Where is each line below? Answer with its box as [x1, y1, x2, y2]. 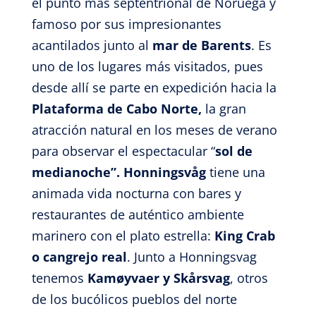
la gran [205, 100, 246, 117]
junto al [99, 37, 152, 54]
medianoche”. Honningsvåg [31, 164, 209, 181]
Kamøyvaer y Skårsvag [87, 269, 230, 286]
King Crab [214, 227, 275, 244]
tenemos [31, 269, 87, 286]
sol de [214, 142, 253, 159]
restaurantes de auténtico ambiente [31, 206, 244, 223]
